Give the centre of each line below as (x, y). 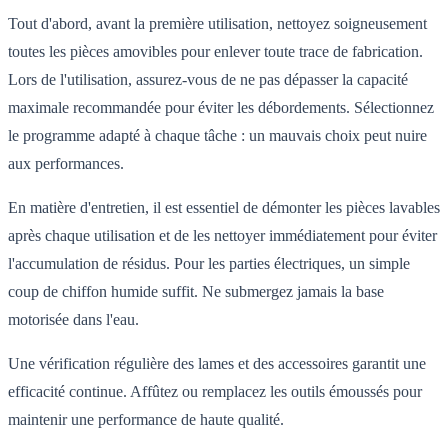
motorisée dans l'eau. (73, 320)
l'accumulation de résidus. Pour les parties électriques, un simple (209, 264)
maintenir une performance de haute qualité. (146, 420)
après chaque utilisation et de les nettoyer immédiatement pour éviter (222, 236)
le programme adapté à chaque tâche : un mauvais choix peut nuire (217, 136)
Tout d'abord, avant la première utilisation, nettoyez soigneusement (217, 24)
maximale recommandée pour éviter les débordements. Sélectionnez (221, 108)
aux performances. (66, 164)
